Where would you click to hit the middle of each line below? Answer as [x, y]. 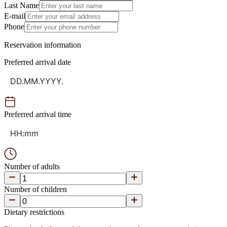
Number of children [35, 189]
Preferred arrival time [38, 114]
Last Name [22, 5]
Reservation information [43, 45]
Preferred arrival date [37, 62]
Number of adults [32, 166]
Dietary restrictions [34, 212]
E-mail [15, 16]
